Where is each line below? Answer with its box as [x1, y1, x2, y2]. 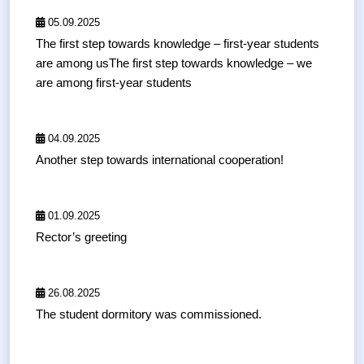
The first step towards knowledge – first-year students [36, 37, 319, 51]
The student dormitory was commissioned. [36, 307, 262, 322]
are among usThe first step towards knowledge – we [36, 56, 312, 71]
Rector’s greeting [36, 230, 127, 245]
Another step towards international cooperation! [36, 153, 284, 167]
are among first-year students [36, 76, 192, 90]
